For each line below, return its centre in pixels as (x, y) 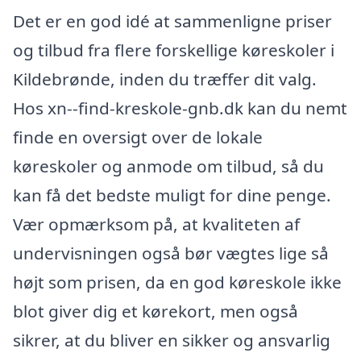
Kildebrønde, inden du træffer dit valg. (165, 79)
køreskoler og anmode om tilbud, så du (168, 166)
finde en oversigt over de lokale (138, 137)
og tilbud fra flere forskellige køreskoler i (174, 50)
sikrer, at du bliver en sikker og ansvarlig (172, 340)
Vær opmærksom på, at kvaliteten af (156, 224)
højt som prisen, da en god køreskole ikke (177, 282)
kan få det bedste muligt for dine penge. (172, 195)
